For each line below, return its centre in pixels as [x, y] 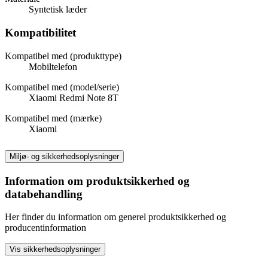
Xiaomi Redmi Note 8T [74, 98]
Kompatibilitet [40, 32]
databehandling [44, 194]
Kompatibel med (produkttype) [63, 56]
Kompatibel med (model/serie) [62, 87]
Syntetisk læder [58, 10]
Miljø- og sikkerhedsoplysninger [64, 156]
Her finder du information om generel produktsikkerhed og [115, 217]
